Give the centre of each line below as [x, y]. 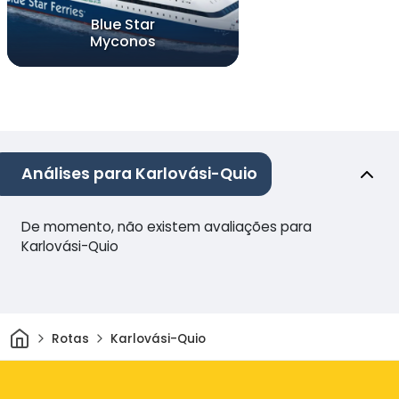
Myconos [123, 42]
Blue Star [123, 25]
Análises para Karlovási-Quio [139, 174]
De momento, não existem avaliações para [167, 227]
